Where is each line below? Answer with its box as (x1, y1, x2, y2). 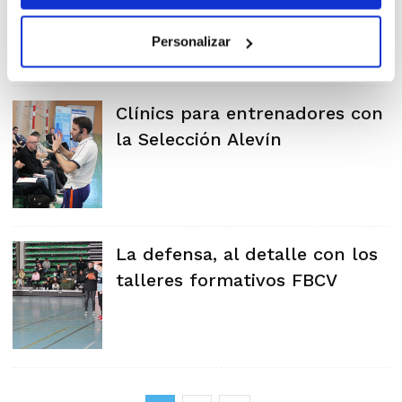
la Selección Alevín (116, 128, 282, 150)
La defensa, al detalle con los (116, 243, 378, 265)
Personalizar (151, 33, 231, 49)
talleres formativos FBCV (116, 269, 337, 291)
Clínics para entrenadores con (116, 102, 383, 124)
